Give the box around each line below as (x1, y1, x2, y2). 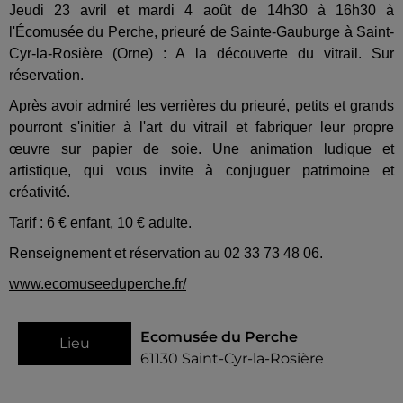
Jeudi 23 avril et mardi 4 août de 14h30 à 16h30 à (9, 3, 394, 19)
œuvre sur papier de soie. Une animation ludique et (9, 141, 394, 157)
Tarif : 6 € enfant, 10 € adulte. (9, 215, 192, 231)
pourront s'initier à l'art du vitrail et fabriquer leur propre (9, 120, 394, 136)
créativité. (9, 184, 70, 201)
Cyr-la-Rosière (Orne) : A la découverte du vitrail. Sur (9, 46, 394, 62)
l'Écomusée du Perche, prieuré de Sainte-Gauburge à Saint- (9, 24, 394, 40)
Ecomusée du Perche (140, 328, 298, 346)
